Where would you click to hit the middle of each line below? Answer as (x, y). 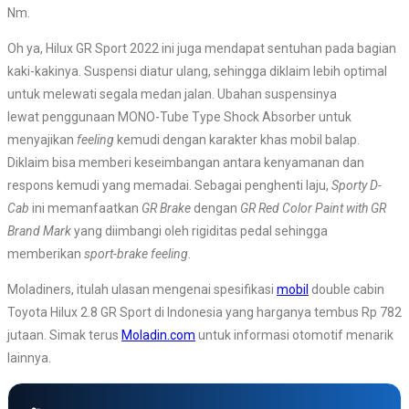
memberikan (46, 253)
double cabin (346, 289)
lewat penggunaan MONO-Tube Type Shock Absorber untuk (179, 116)
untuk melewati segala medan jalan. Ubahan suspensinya (172, 94)
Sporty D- (357, 185)
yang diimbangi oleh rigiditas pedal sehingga (201, 231)
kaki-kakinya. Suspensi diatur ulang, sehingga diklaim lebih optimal (197, 71)
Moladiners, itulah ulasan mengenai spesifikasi (142, 289)
